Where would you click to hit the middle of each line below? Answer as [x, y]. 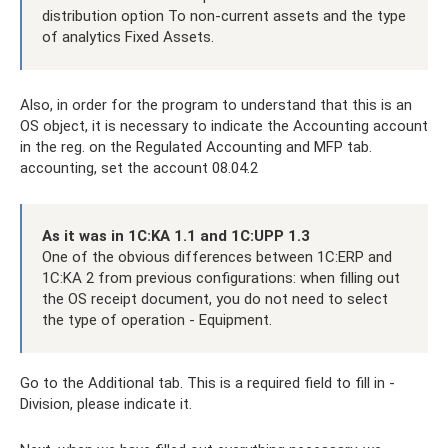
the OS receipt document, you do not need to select [215, 299]
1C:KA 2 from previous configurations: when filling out [221, 278]
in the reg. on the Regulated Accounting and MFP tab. [196, 147]
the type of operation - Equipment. [157, 320]
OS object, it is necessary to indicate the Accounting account [224, 126]
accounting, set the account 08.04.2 [139, 168]
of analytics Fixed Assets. [128, 37]
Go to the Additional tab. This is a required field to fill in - [207, 383]
